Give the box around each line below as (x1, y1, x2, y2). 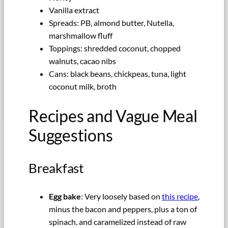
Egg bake (49, 191, 81, 202)
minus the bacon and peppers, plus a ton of (49, 204, 197, 214)
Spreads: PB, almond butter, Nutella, (49, 18, 174, 28)
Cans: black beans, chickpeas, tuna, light (49, 69, 186, 79)
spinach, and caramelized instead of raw (49, 217, 186, 227)
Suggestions (28, 125, 113, 145)
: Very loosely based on (81, 191, 162, 202)
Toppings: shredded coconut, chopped (49, 43, 181, 53)
